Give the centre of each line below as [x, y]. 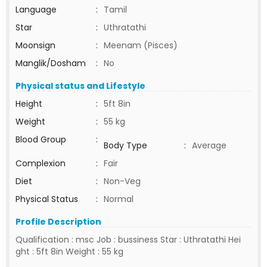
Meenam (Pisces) [141, 45]
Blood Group [41, 139]
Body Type [125, 145]
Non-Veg [122, 181]
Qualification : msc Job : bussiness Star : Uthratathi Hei [128, 240]
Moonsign [35, 45]
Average [209, 145]
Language [36, 10]
